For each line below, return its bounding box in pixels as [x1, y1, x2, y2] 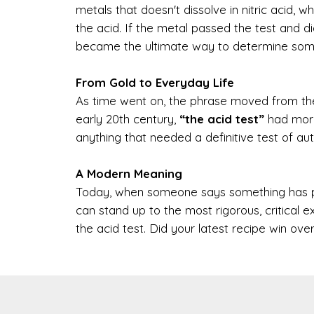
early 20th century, [75, 111, 179, 126]
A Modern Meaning [75, 165, 182, 181]
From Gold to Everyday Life [75, 74, 234, 90]
